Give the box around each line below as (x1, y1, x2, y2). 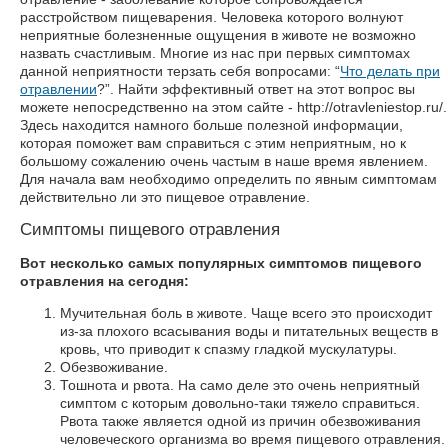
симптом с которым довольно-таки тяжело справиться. (60, 395, 420, 411)
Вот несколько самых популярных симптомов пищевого (20, 255, 422, 271)
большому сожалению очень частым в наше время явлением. (20, 153, 428, 169)
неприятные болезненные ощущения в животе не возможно (20, 27, 416, 43)
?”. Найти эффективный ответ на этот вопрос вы (97, 81, 415, 97)
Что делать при (340, 63, 440, 79)
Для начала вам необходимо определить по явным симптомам (20, 171, 437, 187)
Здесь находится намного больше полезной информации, (20, 117, 403, 133)
